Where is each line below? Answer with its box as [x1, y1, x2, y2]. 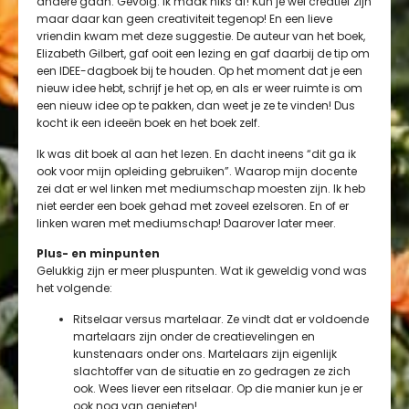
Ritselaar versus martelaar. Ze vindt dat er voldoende [73, 310, 369, 327]
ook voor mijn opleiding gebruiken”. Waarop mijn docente [37, 163, 357, 179]
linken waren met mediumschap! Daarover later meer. [37, 215, 336, 231]
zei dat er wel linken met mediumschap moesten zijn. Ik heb [37, 180, 365, 196]
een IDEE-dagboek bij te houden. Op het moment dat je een [37, 63, 362, 79]
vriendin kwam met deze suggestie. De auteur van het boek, [37, 28, 365, 45]
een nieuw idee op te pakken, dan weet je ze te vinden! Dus [37, 98, 355, 114]
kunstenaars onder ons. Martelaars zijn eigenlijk [73, 345, 337, 362]
